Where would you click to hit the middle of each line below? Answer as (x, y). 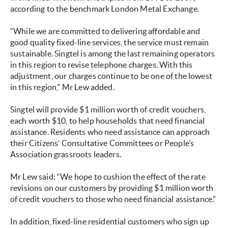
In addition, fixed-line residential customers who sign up (110, 222)
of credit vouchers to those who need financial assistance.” (113, 199)
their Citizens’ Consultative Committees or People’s (102, 143)
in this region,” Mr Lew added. (62, 87)
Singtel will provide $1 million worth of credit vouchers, (108, 110)
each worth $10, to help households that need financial (108, 121)
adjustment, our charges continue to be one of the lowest (111, 76)
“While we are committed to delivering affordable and (105, 31)
